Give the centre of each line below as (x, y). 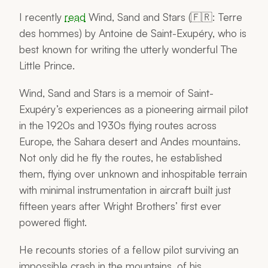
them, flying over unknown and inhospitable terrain (133, 173)
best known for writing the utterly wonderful (120, 49)
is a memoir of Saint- (165, 92)
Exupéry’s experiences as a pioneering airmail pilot (134, 109)
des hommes (49, 33)
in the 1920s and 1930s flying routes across (118, 125)
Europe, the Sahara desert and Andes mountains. (130, 141)
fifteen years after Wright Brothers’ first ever (120, 205)
